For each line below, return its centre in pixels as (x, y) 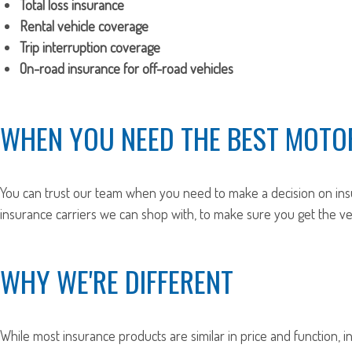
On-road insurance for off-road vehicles (126, 68)
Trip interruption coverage (90, 47)
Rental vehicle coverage (84, 26)
